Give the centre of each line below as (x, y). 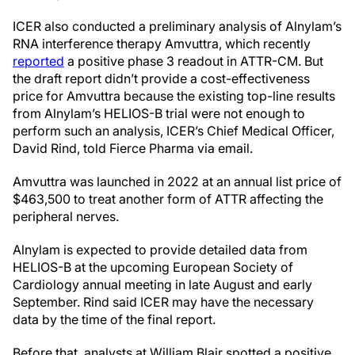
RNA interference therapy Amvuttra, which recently (162, 44)
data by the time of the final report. (114, 319)
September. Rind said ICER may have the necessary (163, 302)
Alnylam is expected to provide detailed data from (160, 250)
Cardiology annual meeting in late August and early (162, 284)
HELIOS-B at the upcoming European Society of (153, 267)
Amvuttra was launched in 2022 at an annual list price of (177, 181)
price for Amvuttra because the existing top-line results (174, 96)
